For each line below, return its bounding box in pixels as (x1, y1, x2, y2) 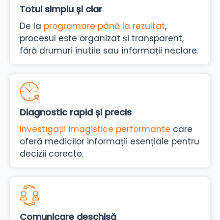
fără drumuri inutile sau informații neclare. (20, 45, 198, 57)
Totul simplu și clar (20, 3, 102, 16)
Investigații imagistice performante (20, 123, 170, 135)
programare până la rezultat (44, 20, 165, 32)
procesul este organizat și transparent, (20, 32, 184, 45)
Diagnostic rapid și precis (20, 106, 132, 118)
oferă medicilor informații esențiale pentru (20, 135, 199, 147)
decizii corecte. (20, 147, 83, 160)
